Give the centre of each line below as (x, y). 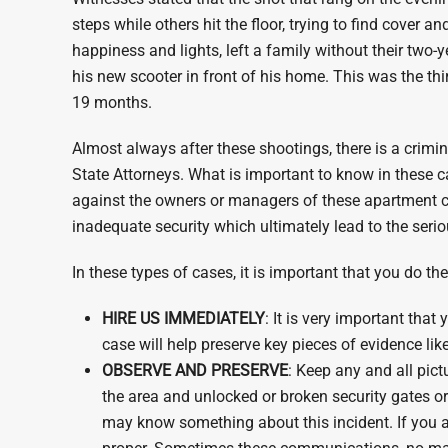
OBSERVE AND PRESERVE (195, 370)
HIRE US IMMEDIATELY (183, 318)
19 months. (112, 102)
